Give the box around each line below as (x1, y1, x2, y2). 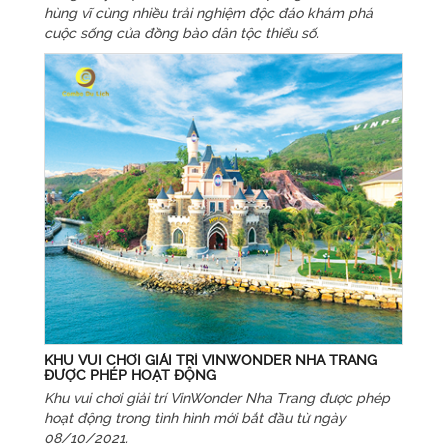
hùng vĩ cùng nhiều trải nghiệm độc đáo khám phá (43, 3, 373, 22)
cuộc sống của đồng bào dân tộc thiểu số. (43, 23, 319, 42)
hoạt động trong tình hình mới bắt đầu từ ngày (43, 408, 346, 427)
